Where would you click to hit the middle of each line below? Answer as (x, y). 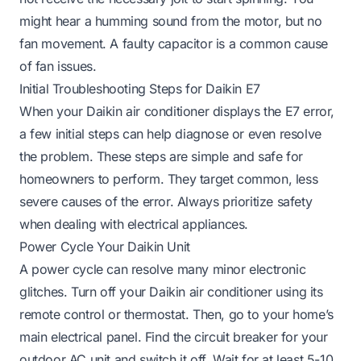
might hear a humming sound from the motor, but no (171, 21)
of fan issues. (58, 66)
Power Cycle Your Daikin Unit (105, 246)
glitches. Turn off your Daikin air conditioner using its (171, 291)
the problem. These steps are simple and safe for (161, 156)
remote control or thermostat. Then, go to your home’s (176, 314)
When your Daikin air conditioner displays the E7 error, (177, 111)
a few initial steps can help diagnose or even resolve (170, 133)
